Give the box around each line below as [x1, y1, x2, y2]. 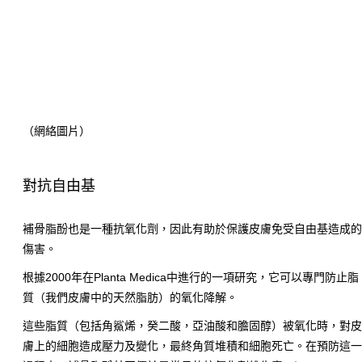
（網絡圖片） [23, 124, 91, 137]
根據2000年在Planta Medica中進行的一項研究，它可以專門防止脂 [23, 270, 360, 284]
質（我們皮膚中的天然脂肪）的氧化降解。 [23, 290, 238, 304]
